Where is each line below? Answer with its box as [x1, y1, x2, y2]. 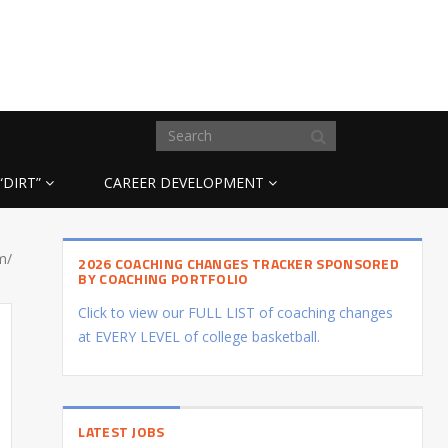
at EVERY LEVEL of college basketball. [78, 326, 321, 346]
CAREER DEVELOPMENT [104, 172, 264, 192]
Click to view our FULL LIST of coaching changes [78, 302, 394, 322]
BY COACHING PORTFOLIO [78, 267, 249, 289]
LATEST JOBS [78, 420, 165, 442]
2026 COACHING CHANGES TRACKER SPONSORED [78, 252, 400, 274]
